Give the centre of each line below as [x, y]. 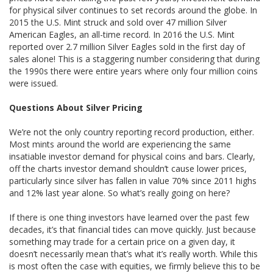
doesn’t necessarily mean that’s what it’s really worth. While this [133, 254]
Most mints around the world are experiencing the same [120, 144]
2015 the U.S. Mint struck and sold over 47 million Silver [118, 22]
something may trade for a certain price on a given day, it [122, 242]
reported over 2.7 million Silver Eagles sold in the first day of [127, 47]
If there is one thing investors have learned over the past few [129, 217]
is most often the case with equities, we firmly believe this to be [135, 266]
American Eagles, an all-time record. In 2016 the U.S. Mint [122, 34]
